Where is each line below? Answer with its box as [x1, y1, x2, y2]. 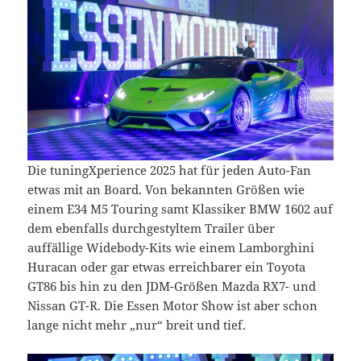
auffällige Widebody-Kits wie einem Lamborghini [27, 239, 315, 256]
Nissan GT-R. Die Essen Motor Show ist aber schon [27, 297, 318, 314]
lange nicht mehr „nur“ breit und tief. [27, 317, 250, 334]
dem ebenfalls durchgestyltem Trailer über [27, 220, 276, 237]
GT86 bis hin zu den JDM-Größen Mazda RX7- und [27, 278, 317, 295]
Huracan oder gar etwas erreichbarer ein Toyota [27, 259, 306, 276]
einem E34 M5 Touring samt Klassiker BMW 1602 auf [27, 201, 334, 218]
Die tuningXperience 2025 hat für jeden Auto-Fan [27, 162, 312, 179]
